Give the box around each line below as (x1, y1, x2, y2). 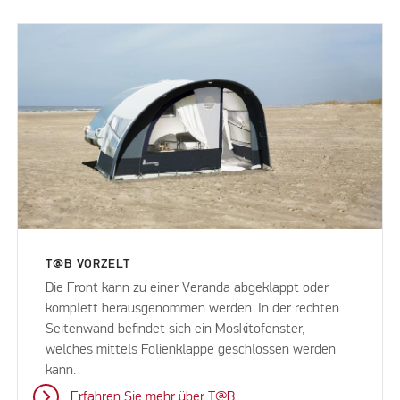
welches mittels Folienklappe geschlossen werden (46, 342, 337, 357)
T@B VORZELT (46, 257, 130, 271)
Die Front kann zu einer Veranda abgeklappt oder (46, 280, 329, 296)
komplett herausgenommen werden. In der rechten (46, 301, 340, 316)
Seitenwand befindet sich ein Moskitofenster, (46, 321, 306, 337)
